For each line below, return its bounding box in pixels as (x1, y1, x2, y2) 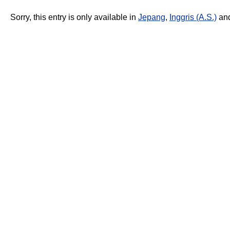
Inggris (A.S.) (169, 13, 217, 22)
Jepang (138, 13, 165, 22)
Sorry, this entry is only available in (10, 13, 138, 22)
